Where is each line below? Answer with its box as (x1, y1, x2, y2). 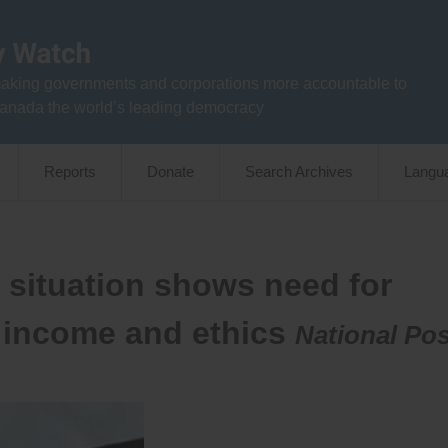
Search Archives (245, 162, 353, 180)
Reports (44, 162, 96, 180)
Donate (147, 162, 194, 180)
